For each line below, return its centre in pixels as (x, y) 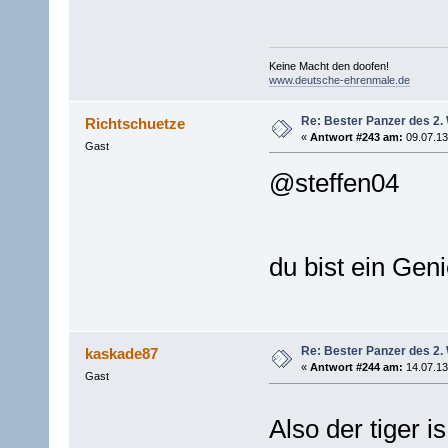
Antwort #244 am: (356, 367)
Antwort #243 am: (356, 137)
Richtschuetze (135, 123)
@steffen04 (333, 182)
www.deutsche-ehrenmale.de (339, 80)
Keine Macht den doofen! (328, 66)
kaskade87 (122, 354)
